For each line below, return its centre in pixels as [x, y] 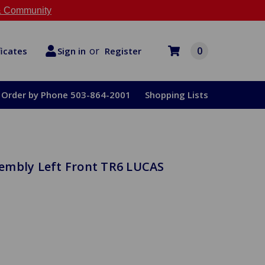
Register [123, 51]
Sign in [72, 51]
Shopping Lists [177, 95]
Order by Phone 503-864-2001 [66, 95]
